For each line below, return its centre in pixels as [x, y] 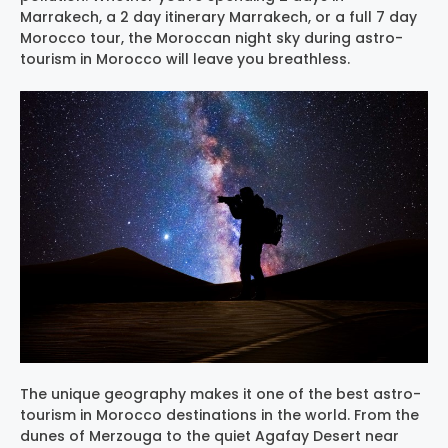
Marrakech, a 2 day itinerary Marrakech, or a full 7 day [218, 16]
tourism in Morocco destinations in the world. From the [219, 414]
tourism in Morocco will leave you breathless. [185, 58]
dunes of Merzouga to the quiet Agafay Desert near [209, 435]
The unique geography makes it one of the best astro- [220, 393]
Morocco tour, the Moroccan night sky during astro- [211, 37]
